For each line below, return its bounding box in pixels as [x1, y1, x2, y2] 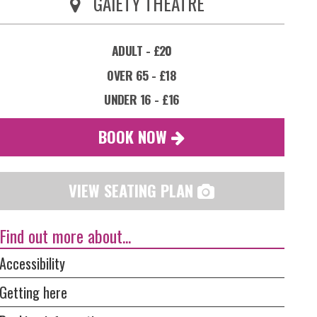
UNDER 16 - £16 [104, 90, 180, 109]
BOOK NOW [98, 124, 172, 148]
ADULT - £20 [111, 40, 172, 59]
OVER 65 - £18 [107, 65, 177, 84]
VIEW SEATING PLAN [69, 178, 198, 202]
